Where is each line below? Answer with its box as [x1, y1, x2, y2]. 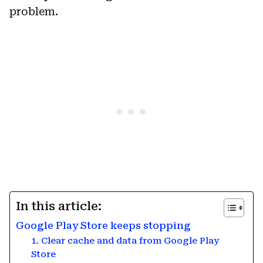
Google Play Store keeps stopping [16, 220, 191, 231]
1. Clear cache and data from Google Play [31, 235, 219, 246]
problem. [9, 5, 58, 18]
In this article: [16, 199, 102, 213]
